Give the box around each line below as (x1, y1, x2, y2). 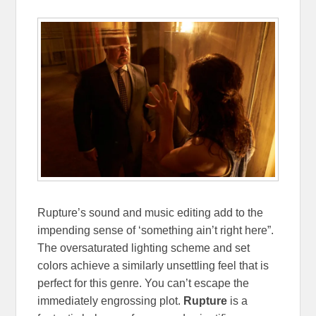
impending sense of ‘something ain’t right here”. (37, 224, 274, 236)
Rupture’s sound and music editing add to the (37, 206, 264, 219)
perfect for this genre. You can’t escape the (37, 276, 250, 289)
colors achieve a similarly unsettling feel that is (37, 259, 269, 272)
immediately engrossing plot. (37, 294, 184, 307)
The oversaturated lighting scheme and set (37, 241, 250, 254)
